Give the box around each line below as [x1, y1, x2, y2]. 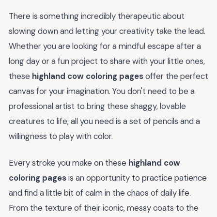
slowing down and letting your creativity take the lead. [9, 26, 205, 37]
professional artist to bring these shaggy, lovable [9, 101, 186, 112]
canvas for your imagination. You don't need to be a [9, 86, 195, 97]
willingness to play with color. [9, 131, 113, 142]
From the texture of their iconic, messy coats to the [9, 202, 199, 213]
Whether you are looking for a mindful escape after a [9, 41, 201, 52]
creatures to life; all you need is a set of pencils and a [9, 116, 200, 127]
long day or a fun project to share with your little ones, [9, 56, 205, 67]
